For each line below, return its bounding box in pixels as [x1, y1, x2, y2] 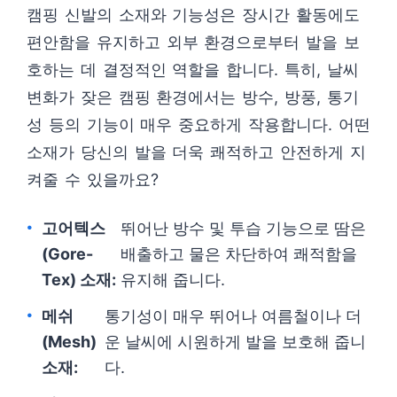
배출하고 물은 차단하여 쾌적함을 [121, 245, 358, 263]
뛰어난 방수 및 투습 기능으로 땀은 [121, 219, 367, 237]
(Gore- [42, 245, 93, 263]
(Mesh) [42, 332, 97, 351]
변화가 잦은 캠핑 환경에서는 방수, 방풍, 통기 [27, 88, 359, 106]
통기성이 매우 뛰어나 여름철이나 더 [104, 307, 362, 325]
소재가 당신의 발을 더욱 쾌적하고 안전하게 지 [27, 143, 366, 161]
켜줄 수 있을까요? [27, 170, 159, 189]
